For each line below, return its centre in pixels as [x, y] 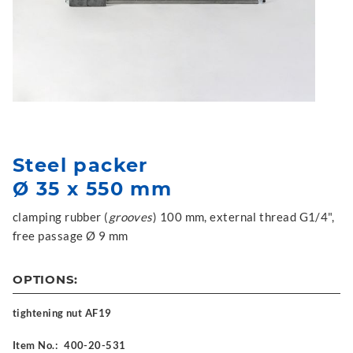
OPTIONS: [45, 279]
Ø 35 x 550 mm [93, 189]
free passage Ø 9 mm [71, 236]
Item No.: [35, 345]
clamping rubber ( [61, 217]
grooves [130, 217]
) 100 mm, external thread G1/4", [243, 217]
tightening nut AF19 [62, 313]
